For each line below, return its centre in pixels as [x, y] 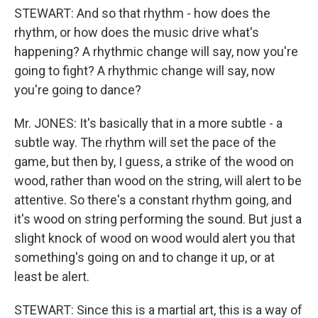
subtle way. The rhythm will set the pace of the [145, 142]
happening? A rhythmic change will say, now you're [156, 51]
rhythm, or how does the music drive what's [137, 32]
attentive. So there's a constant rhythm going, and [153, 200]
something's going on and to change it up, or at [144, 257]
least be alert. [52, 276]
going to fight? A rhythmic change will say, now [145, 71]
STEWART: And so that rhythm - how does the [142, 13]
